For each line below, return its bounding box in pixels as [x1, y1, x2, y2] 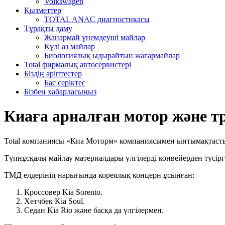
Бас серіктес [44, 78, 85, 87]
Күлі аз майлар [44, 42, 95, 51]
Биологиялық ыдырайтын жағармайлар [44, 51, 180, 60]
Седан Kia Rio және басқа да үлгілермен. [24, 205, 164, 214]
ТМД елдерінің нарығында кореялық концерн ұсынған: [4, 170, 194, 179]
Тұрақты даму [24, 24, 72, 33]
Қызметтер [24, 6, 61, 15]
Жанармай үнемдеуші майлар [44, 33, 145, 42]
